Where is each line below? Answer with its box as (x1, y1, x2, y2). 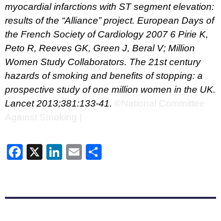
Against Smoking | (5, 112, 82, 123)
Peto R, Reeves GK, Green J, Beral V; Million (5, 43, 195, 54)
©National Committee (114, 98, 205, 109)
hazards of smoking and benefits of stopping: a (5, 71, 203, 81)
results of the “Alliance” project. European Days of (5, 15, 214, 26)
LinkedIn (62, 143, 122, 161)
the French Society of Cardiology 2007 (5, 29, 168, 40)
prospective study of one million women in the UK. (5, 84, 216, 95)
